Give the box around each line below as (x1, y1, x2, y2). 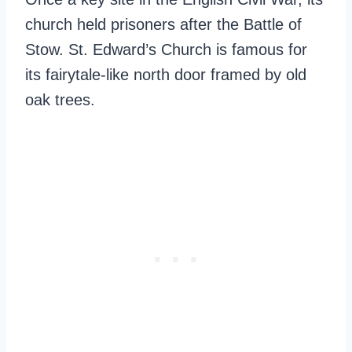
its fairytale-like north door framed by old (25, 66, 306, 83)
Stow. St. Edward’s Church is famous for (25, 41, 307, 58)
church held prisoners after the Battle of (25, 16, 302, 33)
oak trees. (25, 91, 95, 108)
